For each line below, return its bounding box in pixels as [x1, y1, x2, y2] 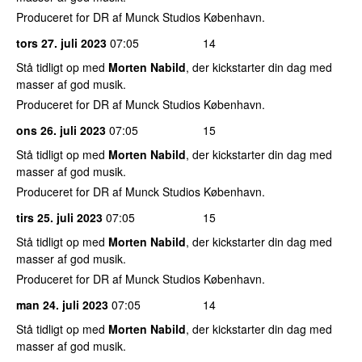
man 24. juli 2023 [16, 296, 108, 313]
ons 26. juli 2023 [16, 121, 106, 138]
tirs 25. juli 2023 [16, 208, 103, 225]
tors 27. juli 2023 [16, 34, 107, 51]
